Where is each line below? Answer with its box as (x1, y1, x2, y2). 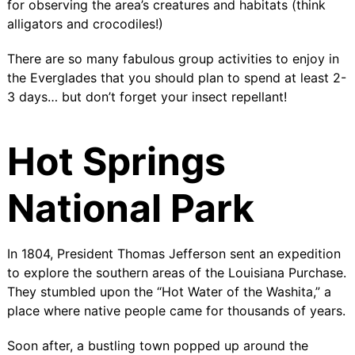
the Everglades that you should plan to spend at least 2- (6, 69, 346, 86)
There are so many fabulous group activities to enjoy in (6, 50, 339, 67)
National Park (6, 184, 254, 231)
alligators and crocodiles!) (6, 15, 163, 32)
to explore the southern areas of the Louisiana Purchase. (6, 264, 346, 281)
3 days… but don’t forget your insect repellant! (6, 88, 287, 105)
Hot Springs (6, 137, 226, 185)
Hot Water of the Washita (161, 283, 313, 300)
